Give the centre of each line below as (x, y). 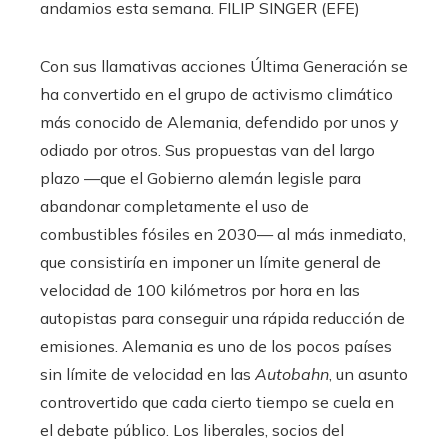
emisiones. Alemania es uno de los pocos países (216, 346)
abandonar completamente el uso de (174, 206)
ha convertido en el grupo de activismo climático (216, 94)
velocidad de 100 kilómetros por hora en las (200, 290)
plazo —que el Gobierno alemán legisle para (200, 178)
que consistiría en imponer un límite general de (210, 262)
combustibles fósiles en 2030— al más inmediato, (223, 234)
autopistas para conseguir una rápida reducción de (222, 318)
